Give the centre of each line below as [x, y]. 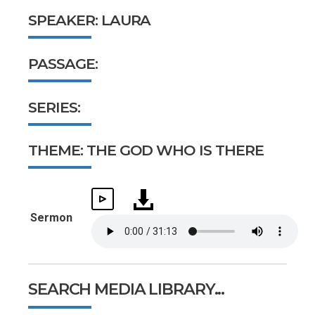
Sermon [51, 218]
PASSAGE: [63, 63]
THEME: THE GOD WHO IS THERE [146, 150]
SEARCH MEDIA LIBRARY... [127, 289]
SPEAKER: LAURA [90, 20]
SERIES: [54, 107]
